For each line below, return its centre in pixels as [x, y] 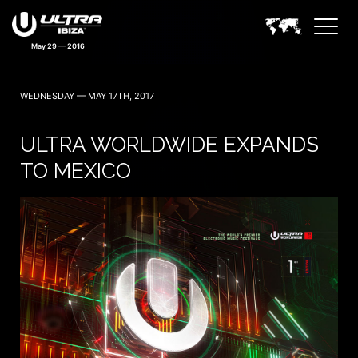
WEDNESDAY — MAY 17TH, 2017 [87, 96]
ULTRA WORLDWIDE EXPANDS [169, 145]
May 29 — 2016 [58, 46]
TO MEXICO [76, 171]
